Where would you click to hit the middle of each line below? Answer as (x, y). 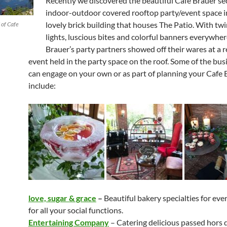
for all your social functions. (76, 210)
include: (42, 85)
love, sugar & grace (62, 198)
